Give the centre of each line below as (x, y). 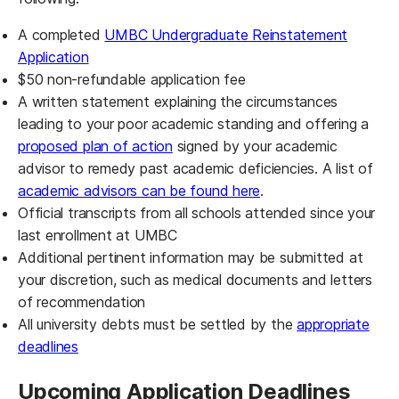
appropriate (333, 324)
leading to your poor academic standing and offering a (194, 123)
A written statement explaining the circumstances (178, 101)
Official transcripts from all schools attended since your (197, 212)
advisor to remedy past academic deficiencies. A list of (195, 168)
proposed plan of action (95, 146)
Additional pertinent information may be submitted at (191, 257)
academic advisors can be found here (139, 190)
